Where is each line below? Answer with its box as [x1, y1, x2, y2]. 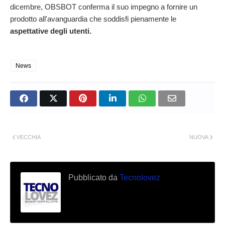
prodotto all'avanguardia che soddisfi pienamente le [10, 14, 176, 23]
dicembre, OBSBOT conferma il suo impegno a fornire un [10, 2, 197, 11]
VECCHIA [17, 134, 41, 140]
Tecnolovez [118, 173, 160, 182]
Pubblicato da [68, 173, 118, 182]
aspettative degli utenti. [10, 26, 91, 35]
